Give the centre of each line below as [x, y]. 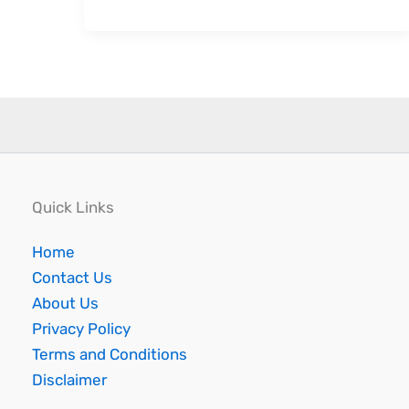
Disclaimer [69, 380]
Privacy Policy [81, 329]
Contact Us [72, 278]
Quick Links [73, 207]
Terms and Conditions [110, 354]
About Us [65, 303]
